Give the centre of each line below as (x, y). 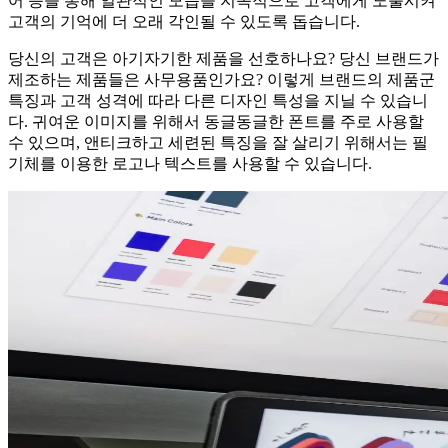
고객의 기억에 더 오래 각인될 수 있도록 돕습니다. (184, 22)
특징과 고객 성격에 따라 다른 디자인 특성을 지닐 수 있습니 (218, 101)
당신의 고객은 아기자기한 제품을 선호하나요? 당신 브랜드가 (223, 59)
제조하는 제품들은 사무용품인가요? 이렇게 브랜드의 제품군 (221, 80)
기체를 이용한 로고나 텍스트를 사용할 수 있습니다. (190, 164)
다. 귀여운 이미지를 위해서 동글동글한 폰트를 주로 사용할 (216, 122)
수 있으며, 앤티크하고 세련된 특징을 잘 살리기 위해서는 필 (218, 143)
